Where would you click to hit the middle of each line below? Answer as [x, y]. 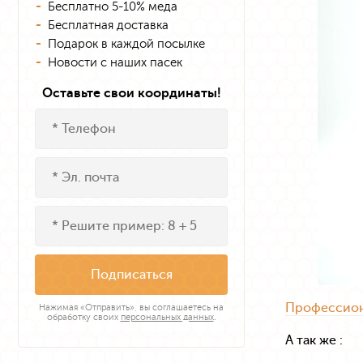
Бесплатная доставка [108, 25]
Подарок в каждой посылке [126, 44]
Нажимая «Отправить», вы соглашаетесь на [131, 307]
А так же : [314, 340]
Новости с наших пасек [115, 62]
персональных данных [167, 317]
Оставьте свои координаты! [131, 93]
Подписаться [131, 274]
